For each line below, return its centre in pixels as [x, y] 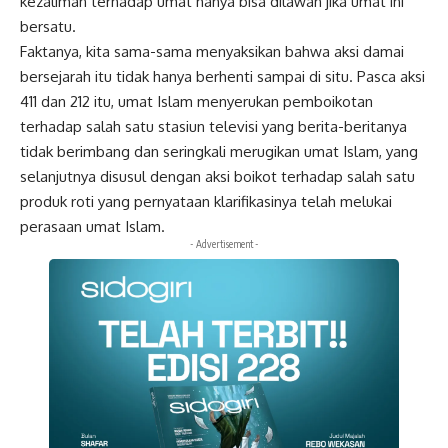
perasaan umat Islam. [92, 226]
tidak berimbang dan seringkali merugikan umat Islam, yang [219, 151]
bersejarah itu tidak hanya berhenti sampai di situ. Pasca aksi [222, 76]
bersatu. [48, 26]
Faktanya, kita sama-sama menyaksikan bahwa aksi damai [212, 51]
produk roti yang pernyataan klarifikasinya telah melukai [206, 201]
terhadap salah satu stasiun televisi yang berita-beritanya [213, 126]
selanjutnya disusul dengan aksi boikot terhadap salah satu [217, 176]
